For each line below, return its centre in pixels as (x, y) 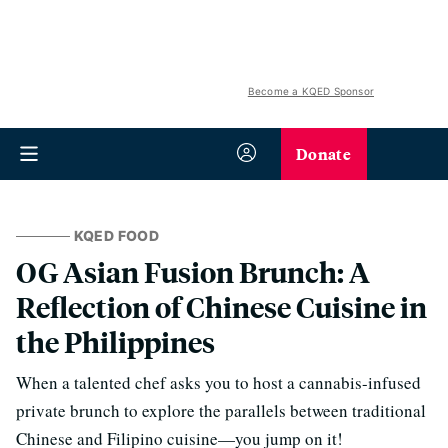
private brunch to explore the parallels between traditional (221, 410)
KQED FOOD (116, 235)
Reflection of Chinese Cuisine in (221, 306)
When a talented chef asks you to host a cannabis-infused (218, 382)
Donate (323, 153)
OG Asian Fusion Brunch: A (193, 271)
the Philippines (115, 341)
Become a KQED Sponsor (310, 91)
